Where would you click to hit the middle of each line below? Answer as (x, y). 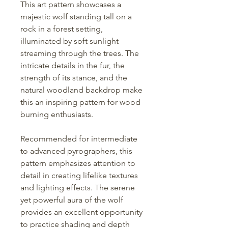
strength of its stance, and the (74, 78)
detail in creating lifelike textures (79, 176)
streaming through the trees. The (80, 53)
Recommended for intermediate (79, 139)
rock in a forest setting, (62, 29)
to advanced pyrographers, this (76, 151)
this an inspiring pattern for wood (80, 102)
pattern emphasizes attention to (78, 163)
